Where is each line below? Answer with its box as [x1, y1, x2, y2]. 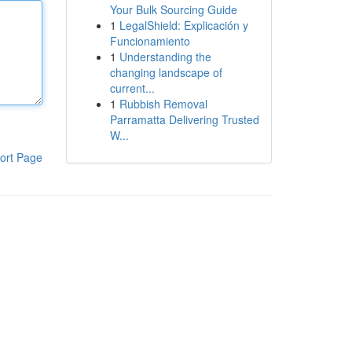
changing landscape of [109, 64, 222, 80]
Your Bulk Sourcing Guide [109, 2, 237, 17]
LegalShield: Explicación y [119, 17, 248, 33]
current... [109, 80, 155, 96]
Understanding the [119, 49, 211, 64]
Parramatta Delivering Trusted [109, 112, 259, 127]
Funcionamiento [109, 33, 190, 49]
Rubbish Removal [119, 96, 207, 112]
